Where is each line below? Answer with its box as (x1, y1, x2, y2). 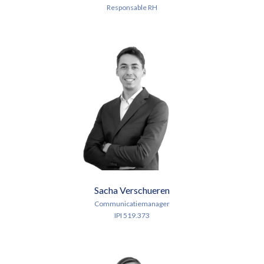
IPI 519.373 (114, 211, 150, 220)
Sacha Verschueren (94, 184, 170, 196)
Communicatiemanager (94, 199, 170, 209)
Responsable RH (107, 2, 157, 12)
